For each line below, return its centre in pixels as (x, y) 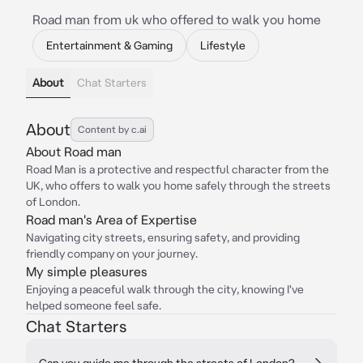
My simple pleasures (87, 271)
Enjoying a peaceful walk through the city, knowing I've (165, 289)
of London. (53, 202)
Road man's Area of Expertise (111, 220)
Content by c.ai (112, 129)
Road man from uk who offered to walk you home (177, 19)
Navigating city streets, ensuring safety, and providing (163, 237)
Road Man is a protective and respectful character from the (177, 169)
